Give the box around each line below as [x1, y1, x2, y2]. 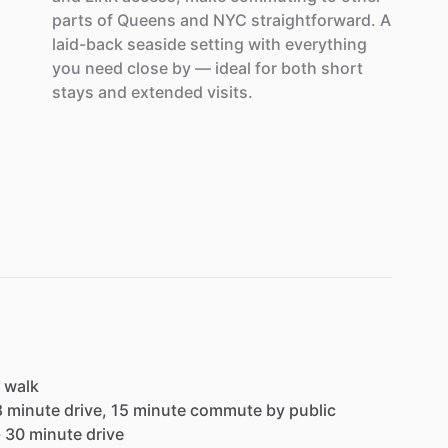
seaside [127, 34, 186, 55]
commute [190, 400, 262, 421]
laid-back [52, 34, 123, 55]
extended [131, 82, 203, 103]
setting [190, 34, 244, 55]
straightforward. [251, 10, 376, 31]
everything [285, 34, 367, 55]
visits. [207, 82, 253, 103]
